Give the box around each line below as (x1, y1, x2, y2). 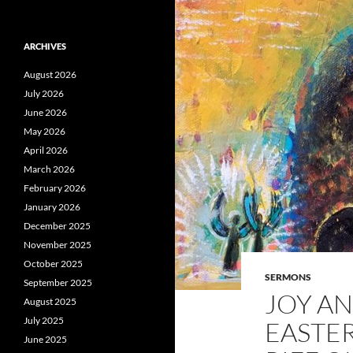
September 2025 (24, 277, 92, 288)
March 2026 (24, 163, 75, 175)
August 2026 (24, 69, 76, 80)
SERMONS (265, 271, 311, 283)
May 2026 (24, 125, 65, 137)
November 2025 (24, 239, 91, 251)
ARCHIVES (24, 41, 66, 51)
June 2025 (24, 333, 67, 345)
